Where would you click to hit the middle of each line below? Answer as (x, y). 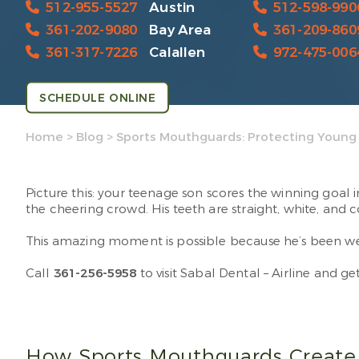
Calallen (177, 52)
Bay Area (180, 30)
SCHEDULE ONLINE (98, 98)
